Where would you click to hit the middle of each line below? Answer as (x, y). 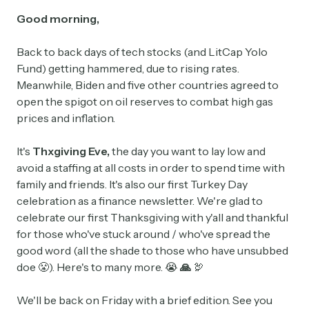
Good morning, (58, 19)
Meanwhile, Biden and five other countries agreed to (148, 85)
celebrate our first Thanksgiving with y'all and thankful (152, 218)
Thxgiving (59, 151)
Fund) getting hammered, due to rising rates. (128, 69)
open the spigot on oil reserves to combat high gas (145, 102)
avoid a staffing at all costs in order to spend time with (151, 168)
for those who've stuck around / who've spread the (143, 234)
